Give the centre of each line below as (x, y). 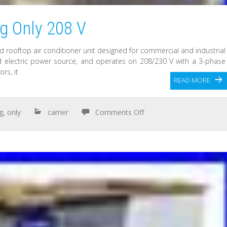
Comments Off (120, 112)
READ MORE (192, 80)
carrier (58, 112)
